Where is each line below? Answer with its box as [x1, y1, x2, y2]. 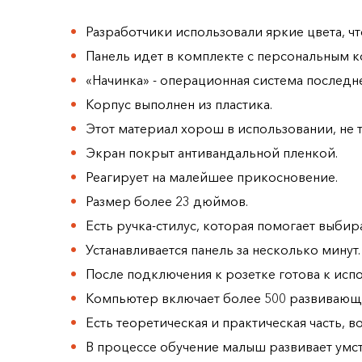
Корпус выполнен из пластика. [86, 96, 273, 113]
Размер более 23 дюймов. [86, 193, 249, 210]
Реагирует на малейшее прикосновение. [86, 169, 339, 186]
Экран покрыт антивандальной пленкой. [86, 145, 339, 162]
